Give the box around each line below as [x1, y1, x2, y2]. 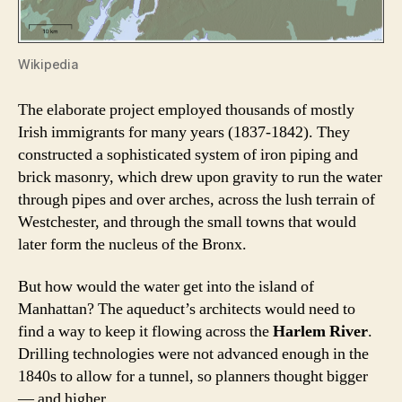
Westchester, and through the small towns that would [18, 211, 356, 232]
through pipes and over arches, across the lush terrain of [18, 188, 375, 210]
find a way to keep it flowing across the [18, 321, 273, 343]
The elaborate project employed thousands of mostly [18, 99, 354, 120]
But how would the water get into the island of [18, 276, 314, 298]
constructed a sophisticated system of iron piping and [18, 144, 358, 165]
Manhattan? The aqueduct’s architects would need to [18, 299, 355, 320]
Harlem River [273, 321, 368, 343]
